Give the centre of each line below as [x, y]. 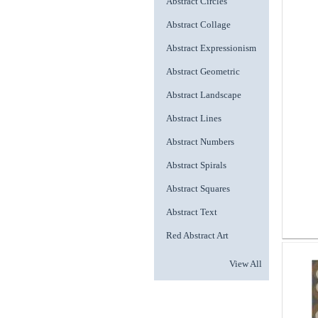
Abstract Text [192, 212]
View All [245, 264]
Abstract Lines [194, 118]
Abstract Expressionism [211, 48]
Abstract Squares [198, 188]
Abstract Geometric [203, 71]
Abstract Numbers [200, 142]
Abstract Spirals [196, 165]
